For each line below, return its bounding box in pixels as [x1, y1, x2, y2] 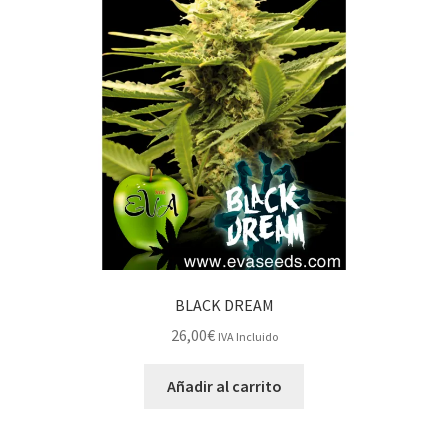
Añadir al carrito [166, 376, 282, 397]
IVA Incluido [217, 329, 278, 345]
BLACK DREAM [174, 294, 274, 315]
